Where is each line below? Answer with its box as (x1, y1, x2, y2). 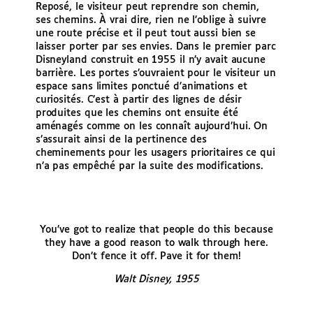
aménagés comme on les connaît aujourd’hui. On (35, 122, 268, 132)
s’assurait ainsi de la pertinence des (35, 135, 208, 145)
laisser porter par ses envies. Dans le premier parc (35, 42, 276, 52)
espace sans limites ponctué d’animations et (35, 82, 247, 92)
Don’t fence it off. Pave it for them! (72, 251, 241, 261)
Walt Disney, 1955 (113, 274, 200, 284)
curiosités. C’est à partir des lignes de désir (35, 95, 242, 105)
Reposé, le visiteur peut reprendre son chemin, (35, 2, 260, 13)
